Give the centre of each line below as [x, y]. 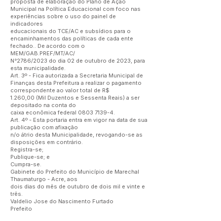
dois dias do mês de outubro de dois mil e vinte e [78, 186]
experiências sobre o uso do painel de [63, 16]
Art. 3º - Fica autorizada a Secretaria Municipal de [77, 75]
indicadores [27, 24]
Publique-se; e [31, 157]
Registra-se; [27, 149]
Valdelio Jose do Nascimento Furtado [62, 201]
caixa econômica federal [44, 112]
